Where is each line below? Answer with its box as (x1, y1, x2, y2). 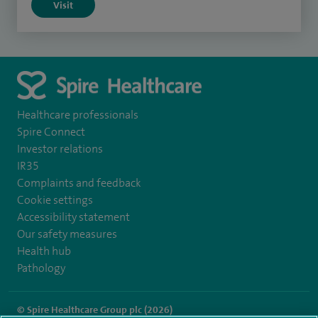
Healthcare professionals (17, 107, 138, 123)
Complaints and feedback (17, 175, 141, 191)
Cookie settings (17, 192, 93, 208)
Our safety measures (17, 226, 117, 242)
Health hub (17, 243, 71, 259)
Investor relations (17, 141, 103, 157)
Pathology (17, 261, 65, 276)
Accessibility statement (17, 209, 130, 225)
